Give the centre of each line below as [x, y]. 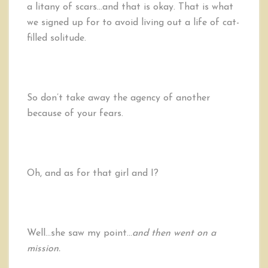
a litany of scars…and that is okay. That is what [130, 7]
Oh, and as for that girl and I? [93, 173]
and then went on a [174, 233]
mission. [44, 249]
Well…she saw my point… [80, 233]
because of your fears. [75, 114]
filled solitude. [57, 38]
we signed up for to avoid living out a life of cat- [133, 23]
